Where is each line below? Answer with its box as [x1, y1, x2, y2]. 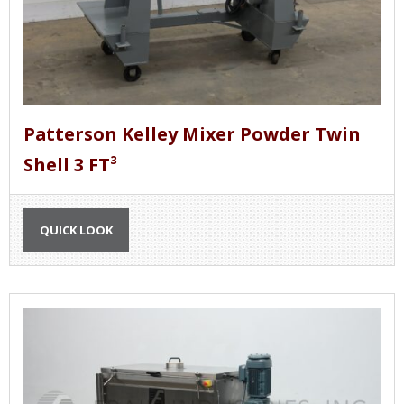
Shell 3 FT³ [23, 151, 117, 177]
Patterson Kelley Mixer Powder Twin [23, 121, 361, 146]
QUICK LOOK [40, 221, 113, 238]
